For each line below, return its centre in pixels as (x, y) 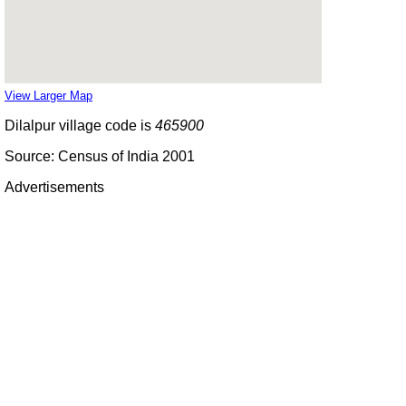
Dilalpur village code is (80, 125)
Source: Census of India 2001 (100, 156)
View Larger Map (48, 95)
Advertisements (54, 187)
